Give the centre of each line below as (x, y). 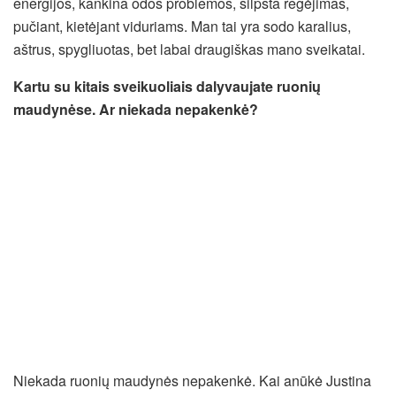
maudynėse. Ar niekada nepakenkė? (136, 109)
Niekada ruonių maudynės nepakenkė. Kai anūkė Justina (192, 380)
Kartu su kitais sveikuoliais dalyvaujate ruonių (167, 86)
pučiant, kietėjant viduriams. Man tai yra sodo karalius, (182, 26)
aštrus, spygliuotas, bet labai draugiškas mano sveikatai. (189, 49)
